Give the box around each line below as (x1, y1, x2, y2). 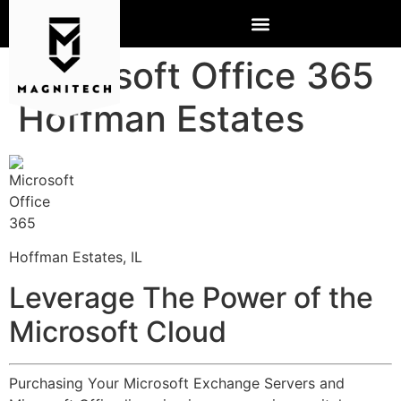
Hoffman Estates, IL (9, 248, 142, 267)
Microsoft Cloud (9, 313, 226, 349)
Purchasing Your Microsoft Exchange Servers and (9, 373, 345, 392)
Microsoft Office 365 (18, 54, 374, 98)
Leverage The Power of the (9, 279, 373, 315)
